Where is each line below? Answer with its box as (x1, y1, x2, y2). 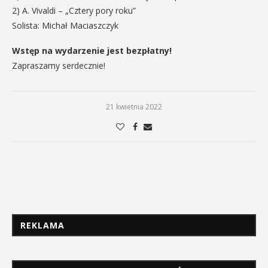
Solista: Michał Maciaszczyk (12, 19, 118, 31)
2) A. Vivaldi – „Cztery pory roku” (12, 4, 136, 16)
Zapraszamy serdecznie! (12, 59, 105, 71)
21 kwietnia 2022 (106, 101, 162, 112)
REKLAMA (20, 219, 65, 231)
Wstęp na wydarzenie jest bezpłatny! (12, 44, 172, 56)
